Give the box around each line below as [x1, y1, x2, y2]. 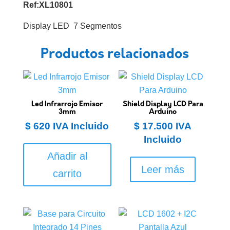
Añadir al [47, 150, 87, 162]
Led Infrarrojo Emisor [31, 101, 103, 109]
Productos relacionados [41, 48, 189, 62]
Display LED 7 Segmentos [23, 22, 122, 31]
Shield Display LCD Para [122, 101, 203, 109]
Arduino [149, 108, 177, 117]
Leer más [141, 164, 185, 176]
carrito [52, 168, 82, 180]
